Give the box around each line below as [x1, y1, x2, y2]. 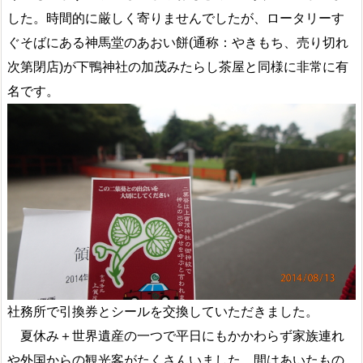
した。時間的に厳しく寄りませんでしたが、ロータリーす [7, 11, 344, 26]
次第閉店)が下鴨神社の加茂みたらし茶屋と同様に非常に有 [7, 60, 348, 75]
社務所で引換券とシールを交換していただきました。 [7, 305, 318, 319]
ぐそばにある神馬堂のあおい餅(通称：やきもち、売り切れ [7, 36, 348, 50]
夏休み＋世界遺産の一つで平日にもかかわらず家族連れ [7, 329, 344, 344]
